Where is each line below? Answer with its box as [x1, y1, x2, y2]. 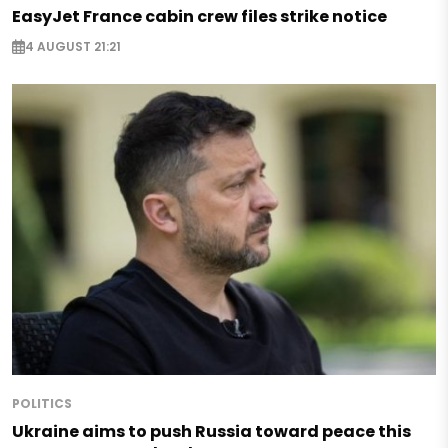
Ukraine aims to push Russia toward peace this [12, 420, 411, 444]
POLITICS [12, 395, 72, 413]
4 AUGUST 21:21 [25, 37, 121, 55]
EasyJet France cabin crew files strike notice [12, 5, 387, 29]
